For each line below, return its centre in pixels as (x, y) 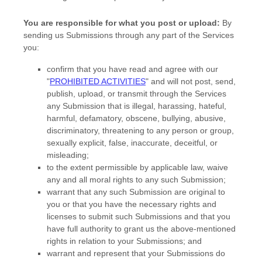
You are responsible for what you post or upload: (122, 23)
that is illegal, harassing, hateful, (166, 106)
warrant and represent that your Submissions (130, 253)
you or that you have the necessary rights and (132, 204)
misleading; (68, 155)
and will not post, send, (192, 81)
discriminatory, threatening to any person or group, (140, 130)
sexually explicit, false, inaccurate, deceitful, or (132, 143)
